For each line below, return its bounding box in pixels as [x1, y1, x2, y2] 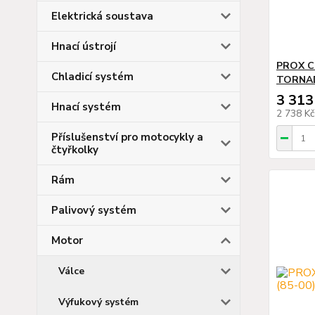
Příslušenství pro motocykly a [51, 129, 203, 144]
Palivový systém [51, 202, 136, 217]
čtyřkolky [51, 142, 98, 157]
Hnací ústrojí [51, 39, 116, 53]
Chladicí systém [51, 69, 134, 84]
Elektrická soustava [51, 8, 153, 23]
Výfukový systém [58, 295, 139, 309]
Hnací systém [51, 99, 121, 114]
